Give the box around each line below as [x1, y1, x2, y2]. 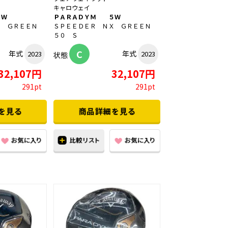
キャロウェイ [53, 3, 90, 12]
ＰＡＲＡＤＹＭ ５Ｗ [53, 12, 121, 21]
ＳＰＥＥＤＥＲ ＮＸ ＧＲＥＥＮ [53, 21, 157, 31]
